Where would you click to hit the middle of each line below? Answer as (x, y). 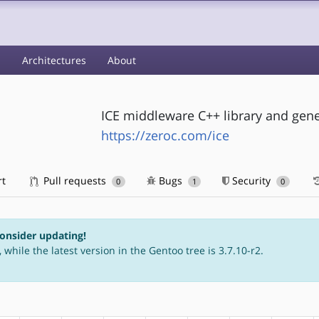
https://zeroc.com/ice (165, 135)
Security (252, 181)
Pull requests (75, 181)
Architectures (54, 60)
